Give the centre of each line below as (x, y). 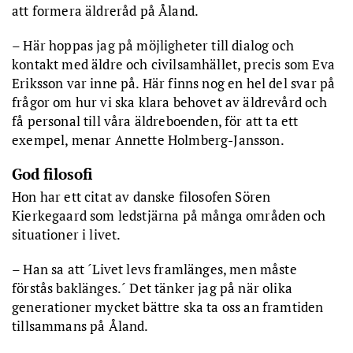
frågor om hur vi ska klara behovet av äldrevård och (169, 102)
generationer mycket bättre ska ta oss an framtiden (168, 307)
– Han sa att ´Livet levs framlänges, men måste (154, 269)
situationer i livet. (67, 234)
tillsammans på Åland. (80, 325)
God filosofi (52, 173)
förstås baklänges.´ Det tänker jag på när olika (152, 288)
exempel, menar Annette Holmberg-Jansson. (148, 139)
